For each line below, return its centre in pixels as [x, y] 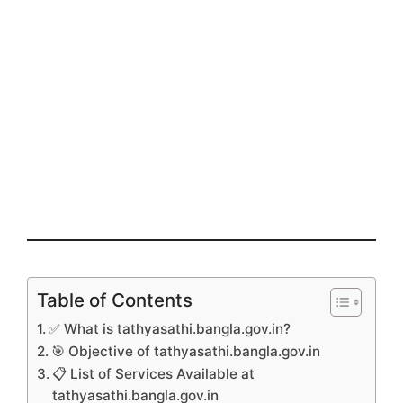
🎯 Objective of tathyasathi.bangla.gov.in [186, 351]
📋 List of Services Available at [154, 373]
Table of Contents [115, 300]
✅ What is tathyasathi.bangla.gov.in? [170, 328]
